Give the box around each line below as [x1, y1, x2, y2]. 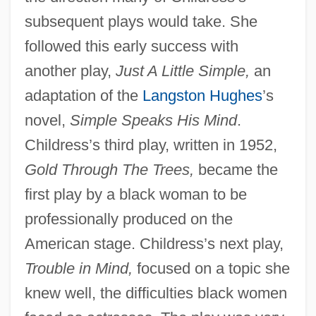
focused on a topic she [132, 259, 290, 277]
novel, [24, 111, 70, 129]
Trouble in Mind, [24, 259, 133, 277]
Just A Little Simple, [115, 61, 250, 80]
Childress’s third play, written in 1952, [24, 135, 277, 154]
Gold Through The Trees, [24, 160, 194, 178]
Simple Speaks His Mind [69, 111, 237, 129]
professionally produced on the [24, 209, 233, 228]
